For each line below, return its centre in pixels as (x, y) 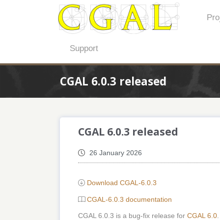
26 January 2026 (114, 153)
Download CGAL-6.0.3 (122, 183)
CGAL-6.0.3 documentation (129, 199)
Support (84, 49)
